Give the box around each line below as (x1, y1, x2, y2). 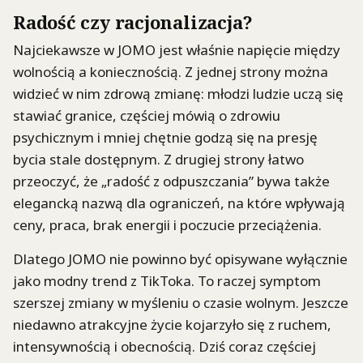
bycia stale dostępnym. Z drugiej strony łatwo (13, 149, 304, 169)
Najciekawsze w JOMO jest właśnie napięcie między (13, 40, 340, 59)
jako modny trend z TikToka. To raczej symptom (13, 271, 321, 290)
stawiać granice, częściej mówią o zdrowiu (13, 105, 280, 125)
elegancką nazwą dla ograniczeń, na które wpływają (13, 193, 345, 212)
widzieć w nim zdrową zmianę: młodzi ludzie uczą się (13, 83, 344, 103)
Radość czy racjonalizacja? (13, 10, 253, 35)
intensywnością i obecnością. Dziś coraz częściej (13, 336, 316, 356)
